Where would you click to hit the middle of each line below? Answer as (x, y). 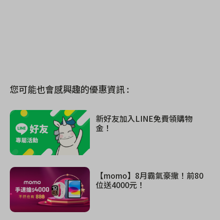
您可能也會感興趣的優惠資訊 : (69, 89)
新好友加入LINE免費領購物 (144, 119)
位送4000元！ (121, 185)
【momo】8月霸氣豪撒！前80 (150, 176)
